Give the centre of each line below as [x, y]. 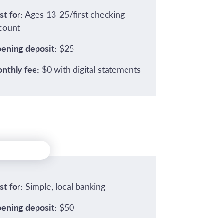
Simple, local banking [64, 186]
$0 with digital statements [90, 69]
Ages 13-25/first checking [73, 14]
